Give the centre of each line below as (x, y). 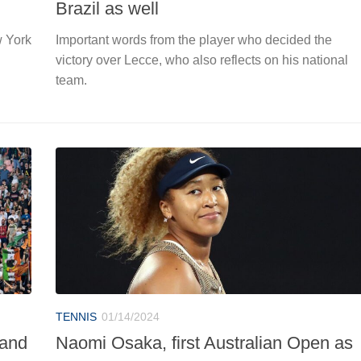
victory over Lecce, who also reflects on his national (202, 60)
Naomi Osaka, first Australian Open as (204, 342)
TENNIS (76, 316)
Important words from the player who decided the (194, 39)
